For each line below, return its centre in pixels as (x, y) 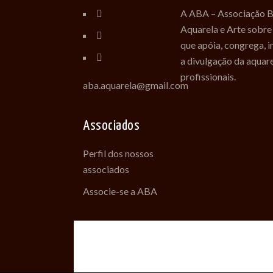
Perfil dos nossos (118, 154)
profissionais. (208, 77)
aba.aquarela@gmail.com (136, 85)
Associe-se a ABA (120, 191)
